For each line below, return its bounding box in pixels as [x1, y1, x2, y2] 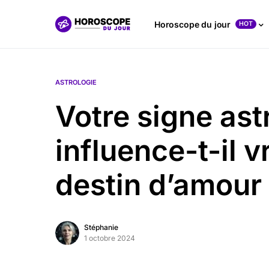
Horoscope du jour [154, 19, 231, 29]
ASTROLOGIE [55, 78, 97, 86]
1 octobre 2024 [84, 234, 135, 243]
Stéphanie [84, 223, 118, 232]
